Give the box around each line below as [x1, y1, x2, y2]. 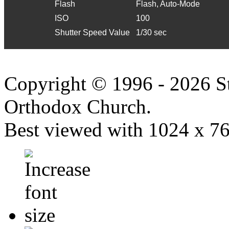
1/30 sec [136, 28, 167, 37]
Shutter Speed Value [55, 28, 130, 37]
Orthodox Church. [4, 95, 151, 118]
